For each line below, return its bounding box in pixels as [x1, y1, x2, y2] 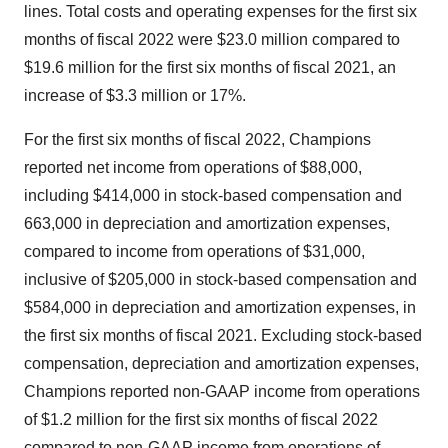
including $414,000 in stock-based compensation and [24, 187, 402, 204]
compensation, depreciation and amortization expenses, [24, 355, 419, 372]
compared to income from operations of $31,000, [24, 243, 365, 260]
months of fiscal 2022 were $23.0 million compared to [24, 31, 400, 48]
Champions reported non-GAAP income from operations [24, 383, 420, 400]
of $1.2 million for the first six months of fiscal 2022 [24, 411, 378, 428]
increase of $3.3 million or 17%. [24, 87, 246, 104]
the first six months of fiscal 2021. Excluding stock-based [24, 327, 422, 344]
